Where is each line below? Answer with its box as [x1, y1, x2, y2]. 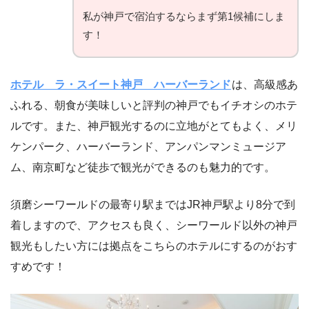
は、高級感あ [232, 79, 298, 91]
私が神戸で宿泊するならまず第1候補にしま [83, 10, 285, 23]
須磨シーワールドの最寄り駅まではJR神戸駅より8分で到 [10, 199, 295, 211]
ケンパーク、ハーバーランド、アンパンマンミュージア [10, 141, 286, 153]
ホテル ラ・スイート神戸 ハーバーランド [10, 79, 231, 91]
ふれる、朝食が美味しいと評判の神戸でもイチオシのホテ [10, 99, 297, 112]
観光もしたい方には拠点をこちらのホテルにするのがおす [10, 240, 297, 252]
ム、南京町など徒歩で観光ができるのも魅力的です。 [10, 161, 275, 174]
